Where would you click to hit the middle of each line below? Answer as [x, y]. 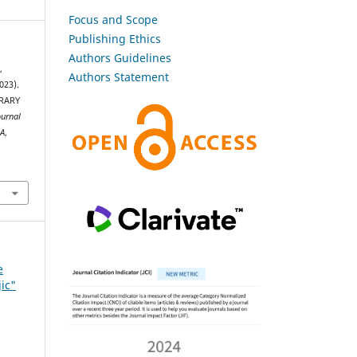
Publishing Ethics [115, 38]
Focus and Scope [113, 19]
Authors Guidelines [120, 57]
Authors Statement [119, 76]
